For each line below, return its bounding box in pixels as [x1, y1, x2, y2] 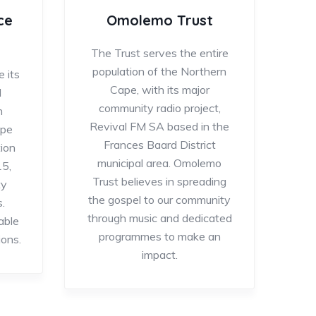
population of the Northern [92, 63, 226, 78]
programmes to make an [98, 229, 221, 243]
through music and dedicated [87, 210, 232, 225]
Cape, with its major [109, 82, 209, 97]
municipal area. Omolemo [97, 155, 221, 170]
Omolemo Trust [106, 11, 213, 29]
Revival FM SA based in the [90, 119, 229, 133]
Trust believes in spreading [92, 174, 226, 188]
